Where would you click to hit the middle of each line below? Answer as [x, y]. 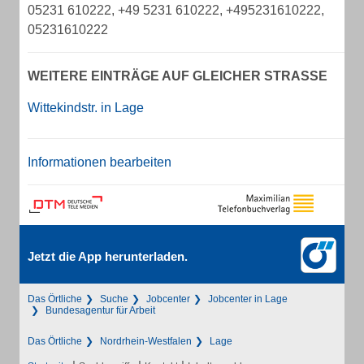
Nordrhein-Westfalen [146, 341]
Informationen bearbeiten [100, 162]
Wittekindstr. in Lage [86, 108]
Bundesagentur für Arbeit [100, 310]
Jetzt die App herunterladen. [108, 256]
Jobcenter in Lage [248, 299]
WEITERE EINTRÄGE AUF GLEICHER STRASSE [173, 76]
